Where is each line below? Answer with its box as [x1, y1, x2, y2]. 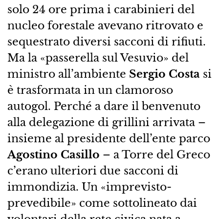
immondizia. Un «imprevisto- [7, 180, 172, 194]
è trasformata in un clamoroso [7, 83, 173, 97]
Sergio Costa [129, 67, 203, 81]
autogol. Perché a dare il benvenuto [7, 99, 200, 113]
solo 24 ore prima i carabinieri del [7, 2, 195, 17]
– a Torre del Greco [99, 148, 210, 162]
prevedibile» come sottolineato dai [7, 196, 197, 210]
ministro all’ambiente [7, 67, 129, 81]
